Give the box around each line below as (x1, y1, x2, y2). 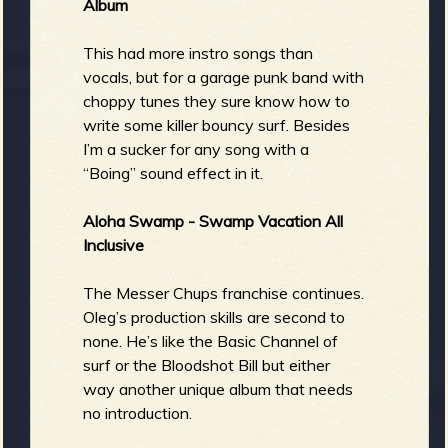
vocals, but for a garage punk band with (83, 66, 365, 87)
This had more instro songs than (83, 42, 314, 63)
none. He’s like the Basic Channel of (83, 330, 339, 351)
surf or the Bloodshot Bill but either (83, 354, 331, 375)
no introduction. (83, 402, 193, 423)
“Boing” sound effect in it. (83, 162, 264, 183)
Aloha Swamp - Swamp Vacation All (83, 210, 344, 231)
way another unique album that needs (83, 378, 354, 399)
